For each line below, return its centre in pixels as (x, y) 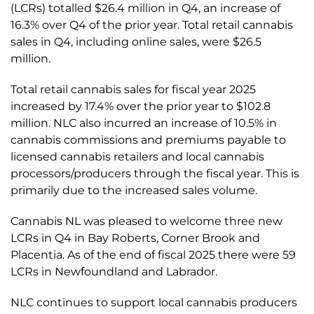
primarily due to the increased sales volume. (134, 190)
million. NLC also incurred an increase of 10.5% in (144, 123)
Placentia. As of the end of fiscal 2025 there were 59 (153, 255)
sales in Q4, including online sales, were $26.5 (136, 42)
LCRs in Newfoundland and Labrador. (114, 272)
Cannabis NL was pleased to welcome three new (146, 221)
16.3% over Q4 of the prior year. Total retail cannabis (152, 25)
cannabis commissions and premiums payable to (148, 140)
